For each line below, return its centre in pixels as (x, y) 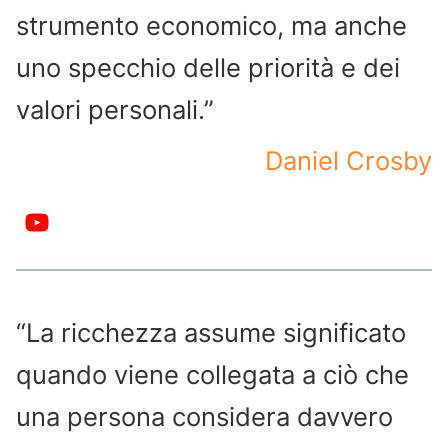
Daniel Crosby (348, 160)
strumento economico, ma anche (211, 26)
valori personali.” (115, 110)
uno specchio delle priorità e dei (208, 68)
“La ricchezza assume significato (211, 332)
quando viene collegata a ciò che (212, 374)
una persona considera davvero (204, 416)
